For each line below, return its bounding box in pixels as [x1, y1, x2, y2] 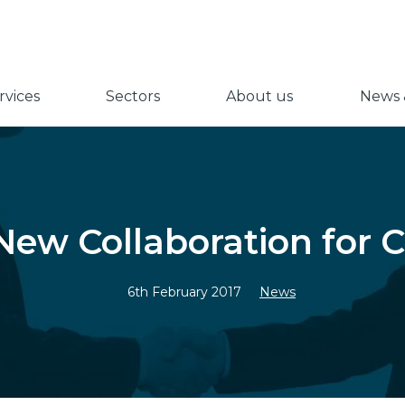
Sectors [106, 87, 161, 105]
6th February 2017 [127, 284, 241, 300]
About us [226, 87, 294, 105]
